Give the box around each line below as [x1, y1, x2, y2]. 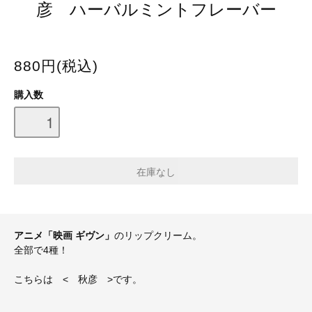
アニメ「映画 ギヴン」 [14, 230, 114, 242]
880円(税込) [14, 57, 99, 74]
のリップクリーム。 [114, 230, 202, 242]
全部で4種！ [14, 244, 68, 256]
